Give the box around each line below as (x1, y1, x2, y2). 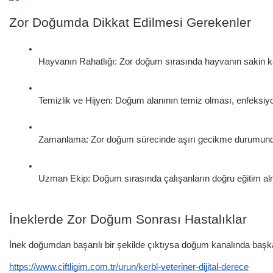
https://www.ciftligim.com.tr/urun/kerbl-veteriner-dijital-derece (9, 261, 249, 272)
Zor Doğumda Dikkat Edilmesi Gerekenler (9, 15, 251, 30)
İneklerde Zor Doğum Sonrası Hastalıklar (9, 211, 247, 227)
